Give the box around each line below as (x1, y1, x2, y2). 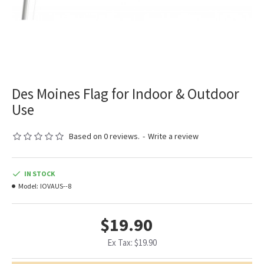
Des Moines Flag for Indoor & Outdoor (12, 84, 239, 104)
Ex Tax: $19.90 (107, 237, 157, 249)
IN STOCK (24, 169, 55, 179)
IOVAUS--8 (40, 181, 71, 191)
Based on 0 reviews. (69, 131, 140, 142)
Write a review (148, 131, 199, 142)
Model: (18, 181, 38, 191)
